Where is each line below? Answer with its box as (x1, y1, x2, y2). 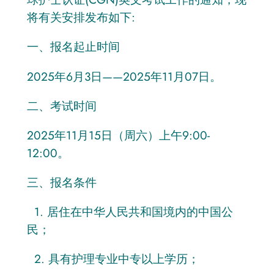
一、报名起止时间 (26, 38, 120, 56)
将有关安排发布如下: (26, 9, 135, 26)
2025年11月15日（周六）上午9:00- (26, 126, 210, 144)
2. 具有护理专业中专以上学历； (26, 250, 199, 268)
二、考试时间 (26, 97, 97, 114)
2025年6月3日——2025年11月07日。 (26, 67, 221, 85)
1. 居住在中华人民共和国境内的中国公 (26, 203, 233, 221)
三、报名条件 (26, 174, 97, 191)
